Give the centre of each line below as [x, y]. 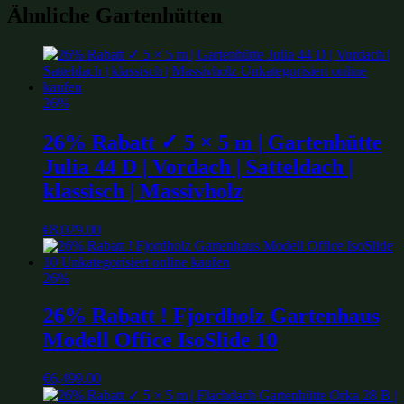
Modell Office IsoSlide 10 [161, 340]
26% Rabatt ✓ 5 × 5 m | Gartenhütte [213, 142]
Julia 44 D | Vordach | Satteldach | [198, 166]
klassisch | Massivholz [143, 191]
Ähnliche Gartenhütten [115, 15]
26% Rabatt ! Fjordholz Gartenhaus [211, 316]
